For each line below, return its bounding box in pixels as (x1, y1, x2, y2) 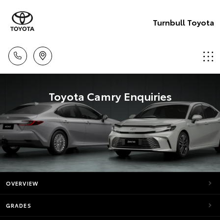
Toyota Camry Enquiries (48, 88, 172, 104)
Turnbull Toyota (153, 16, 214, 27)
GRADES (6, 201, 31, 209)
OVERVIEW (6, 179, 38, 187)
